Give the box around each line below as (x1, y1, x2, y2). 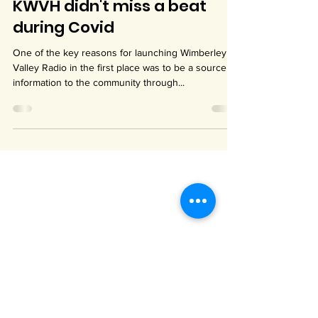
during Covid (13, 74, 114, 96)
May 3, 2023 (13, 23, 60, 33)
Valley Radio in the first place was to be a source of (13, 119, 238, 131)
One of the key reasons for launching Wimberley (13, 104, 226, 116)
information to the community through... (13, 134, 185, 146)
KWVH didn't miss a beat (13, 53, 207, 75)
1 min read (72, 23, 111, 33)
